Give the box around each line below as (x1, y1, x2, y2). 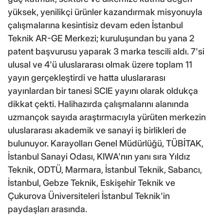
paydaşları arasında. (8, 203, 87, 214)
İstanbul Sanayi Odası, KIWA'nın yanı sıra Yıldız (8, 151, 190, 162)
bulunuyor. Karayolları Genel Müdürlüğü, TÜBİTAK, (8, 138, 203, 148)
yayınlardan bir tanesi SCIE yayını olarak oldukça (8, 85, 198, 96)
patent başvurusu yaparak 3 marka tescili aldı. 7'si (8, 46, 204, 56)
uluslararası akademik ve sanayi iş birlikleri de (8, 125, 186, 135)
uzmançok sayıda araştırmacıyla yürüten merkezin (8, 111, 206, 122)
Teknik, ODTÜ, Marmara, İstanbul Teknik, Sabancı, (8, 164, 202, 175)
